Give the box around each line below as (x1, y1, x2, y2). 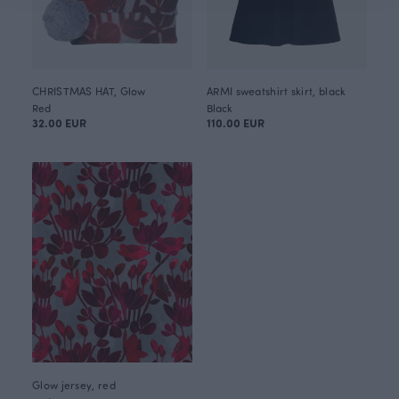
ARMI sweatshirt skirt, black (207, 84, 346, 98)
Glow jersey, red (32, 378, 116, 392)
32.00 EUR (32, 115, 86, 130)
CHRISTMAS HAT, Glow (32, 84, 146, 98)
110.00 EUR (207, 115, 265, 130)
